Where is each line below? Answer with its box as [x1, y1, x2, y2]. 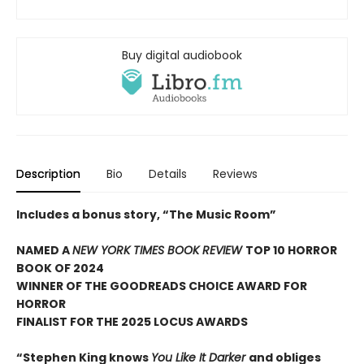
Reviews [213, 166, 258, 183]
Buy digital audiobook [122, 47, 242, 63]
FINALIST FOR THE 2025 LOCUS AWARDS [16, 314, 248, 331]
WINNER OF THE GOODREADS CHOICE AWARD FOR [16, 278, 307, 295]
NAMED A [16, 242, 72, 259]
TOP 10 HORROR [245, 242, 337, 259]
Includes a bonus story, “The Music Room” [16, 206, 276, 223]
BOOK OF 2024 [16, 260, 104, 277]
